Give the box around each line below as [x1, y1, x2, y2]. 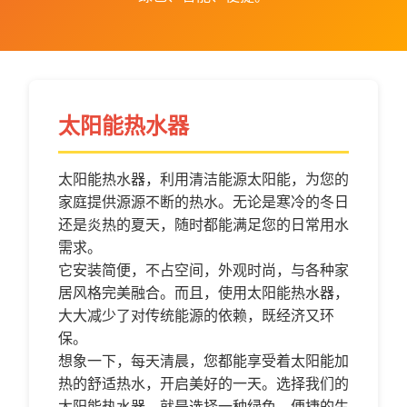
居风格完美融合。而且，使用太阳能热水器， [58, 285, 349, 301]
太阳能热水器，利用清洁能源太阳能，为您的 [58, 172, 349, 187]
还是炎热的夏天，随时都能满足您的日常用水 [58, 217, 349, 233]
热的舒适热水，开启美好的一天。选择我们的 [58, 376, 349, 392]
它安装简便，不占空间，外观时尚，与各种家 [58, 263, 349, 278]
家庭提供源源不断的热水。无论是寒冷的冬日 [58, 194, 349, 210]
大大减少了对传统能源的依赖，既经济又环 [58, 308, 334, 323]
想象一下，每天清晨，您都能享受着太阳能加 [58, 353, 349, 369]
